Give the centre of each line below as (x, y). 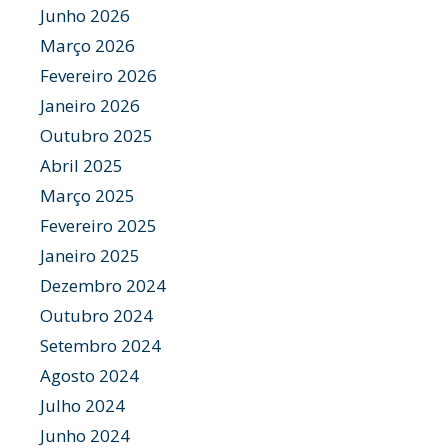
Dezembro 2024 (103, 286)
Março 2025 (87, 196)
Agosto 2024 (89, 376)
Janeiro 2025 (90, 256)
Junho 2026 (85, 16)
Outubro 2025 (96, 136)
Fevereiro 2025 (98, 226)
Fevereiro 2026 (98, 76)
